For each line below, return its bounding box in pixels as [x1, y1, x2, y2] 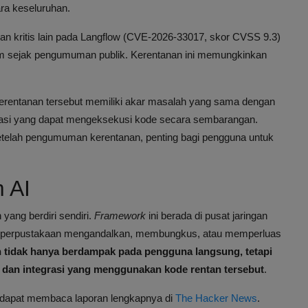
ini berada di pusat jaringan [146, 210, 267, 222]
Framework [94, 210, 146, 222]
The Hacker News [175, 292, 257, 305]
